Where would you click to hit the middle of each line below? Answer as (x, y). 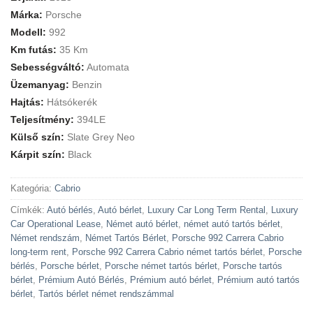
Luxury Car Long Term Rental (206, 210)
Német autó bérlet (142, 224)
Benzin (86, 85)
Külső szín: (39, 138)
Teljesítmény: (42, 120)
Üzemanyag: (40, 85)
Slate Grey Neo (101, 138)
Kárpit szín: (38, 155)
